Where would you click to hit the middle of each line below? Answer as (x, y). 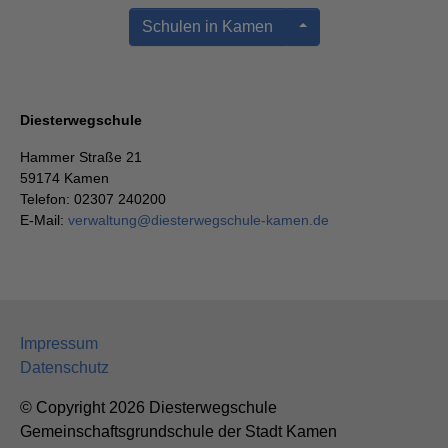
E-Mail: (44, 220)
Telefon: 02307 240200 (95, 199)
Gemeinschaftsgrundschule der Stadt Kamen (178, 432)
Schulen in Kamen (207, 27)
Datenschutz (64, 368)
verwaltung (102, 220)
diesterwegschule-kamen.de (240, 220)
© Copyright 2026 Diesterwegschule (148, 408)
